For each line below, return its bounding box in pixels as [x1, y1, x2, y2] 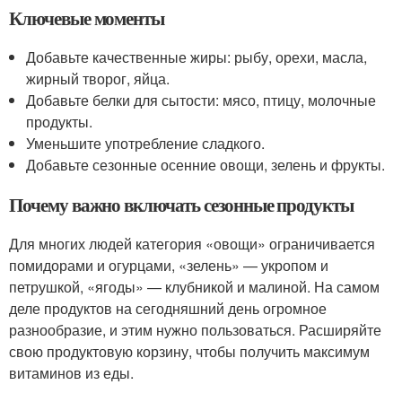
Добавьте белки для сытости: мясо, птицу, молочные [26, 90, 377, 110]
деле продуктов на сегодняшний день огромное [9, 298, 327, 319]
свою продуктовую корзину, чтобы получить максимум [9, 341, 370, 362]
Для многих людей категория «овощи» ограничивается [9, 233, 375, 254]
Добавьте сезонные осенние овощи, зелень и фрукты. [26, 154, 386, 175]
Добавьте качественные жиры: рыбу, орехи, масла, [26, 47, 368, 67]
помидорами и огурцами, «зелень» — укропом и [9, 255, 328, 275]
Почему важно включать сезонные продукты [9, 191, 354, 218]
